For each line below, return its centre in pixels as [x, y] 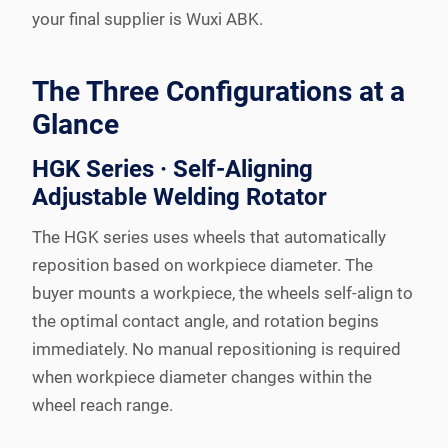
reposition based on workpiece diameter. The [202, 264]
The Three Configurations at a [218, 91]
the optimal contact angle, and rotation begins [205, 320]
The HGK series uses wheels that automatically [209, 236]
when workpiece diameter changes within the [202, 376]
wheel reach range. [102, 404]
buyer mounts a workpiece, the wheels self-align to [222, 292]
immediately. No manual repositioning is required [216, 348]
